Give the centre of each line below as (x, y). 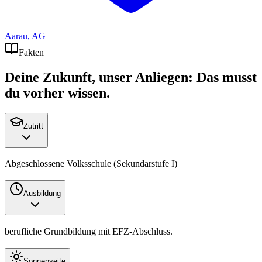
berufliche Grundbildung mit (58, 231)
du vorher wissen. (57, 93)
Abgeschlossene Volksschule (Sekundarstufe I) (91, 164)
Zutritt (33, 126)
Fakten (31, 52)
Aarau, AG (25, 36)
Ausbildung (42, 194)
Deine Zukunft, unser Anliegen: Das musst (131, 77)
